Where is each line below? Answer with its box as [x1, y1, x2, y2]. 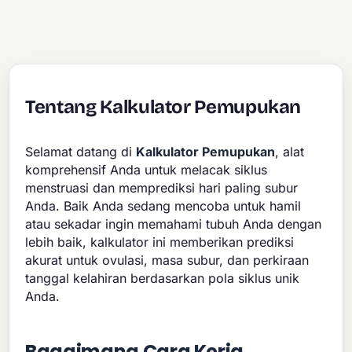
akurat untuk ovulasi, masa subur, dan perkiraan [25, 251, 310, 268]
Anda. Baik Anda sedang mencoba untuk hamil [25, 197, 302, 214]
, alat [275, 143, 305, 159]
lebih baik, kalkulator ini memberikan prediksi [25, 233, 295, 250]
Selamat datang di [25, 143, 137, 159]
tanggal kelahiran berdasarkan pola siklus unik [25, 269, 300, 286]
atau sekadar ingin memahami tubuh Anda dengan [25, 215, 322, 232]
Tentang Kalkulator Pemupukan [25, 96, 302, 119]
